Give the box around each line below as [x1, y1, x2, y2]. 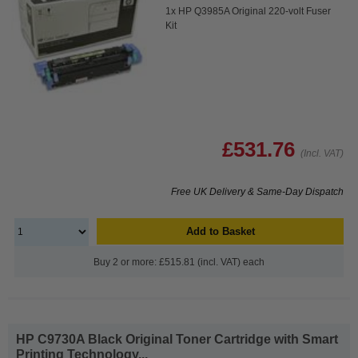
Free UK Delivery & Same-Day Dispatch [171, 185, 344, 197]
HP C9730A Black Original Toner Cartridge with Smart [16, 332, 338, 346]
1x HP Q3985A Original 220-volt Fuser [165, 5, 332, 17]
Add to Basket [185, 225, 255, 237]
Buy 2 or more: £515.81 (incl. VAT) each [93, 256, 265, 268]
